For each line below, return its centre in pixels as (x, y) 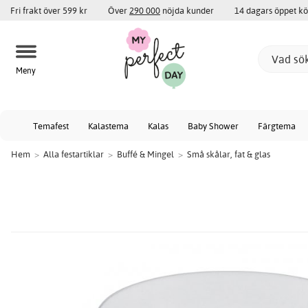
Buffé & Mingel (145, 154)
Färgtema (277, 126)
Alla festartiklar (74, 154)
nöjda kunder (187, 10)
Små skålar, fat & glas (229, 154)
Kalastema (108, 126)
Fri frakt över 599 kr (49, 10)
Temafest (51, 126)
